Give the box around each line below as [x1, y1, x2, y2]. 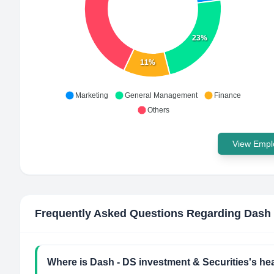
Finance [214, 91, 241, 100]
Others [147, 106, 169, 114]
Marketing [75, 91, 108, 100]
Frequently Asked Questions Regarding [35, 207, 244, 220]
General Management [125, 91, 198, 100]
